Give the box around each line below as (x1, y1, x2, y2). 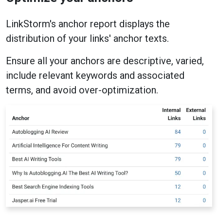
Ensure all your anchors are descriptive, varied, (6, 55, 204, 67)
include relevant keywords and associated (6, 70, 184, 82)
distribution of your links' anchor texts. (6, 33, 169, 45)
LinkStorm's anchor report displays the (6, 18, 170, 30)
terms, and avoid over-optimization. (6, 84, 158, 96)
